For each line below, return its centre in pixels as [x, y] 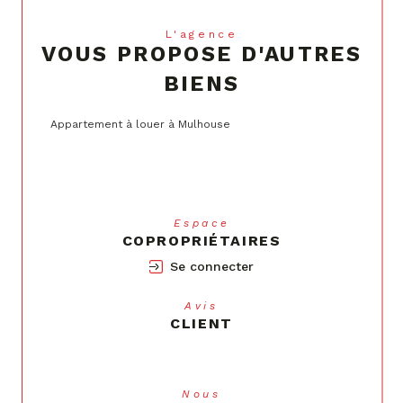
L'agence [209, 35]
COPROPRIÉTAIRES [201, 241]
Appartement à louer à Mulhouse [140, 125]
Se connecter [212, 267]
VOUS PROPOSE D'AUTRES [201, 54]
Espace [207, 224]
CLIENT [201, 324]
